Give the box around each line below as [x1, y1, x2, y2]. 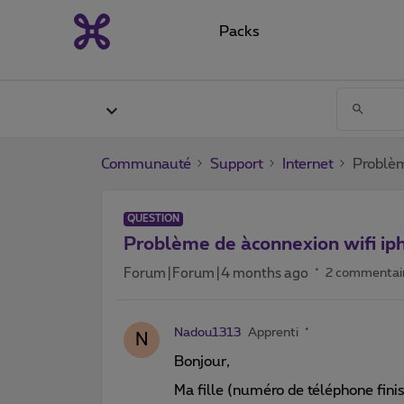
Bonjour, [174, 353, 230, 369]
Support [210, 156, 263, 171]
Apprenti [248, 326, 298, 339]
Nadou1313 [174, 326, 241, 339]
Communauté [101, 156, 191, 171]
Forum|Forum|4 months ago [124, 266, 308, 280]
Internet [282, 156, 334, 171]
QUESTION [127, 213, 179, 224]
